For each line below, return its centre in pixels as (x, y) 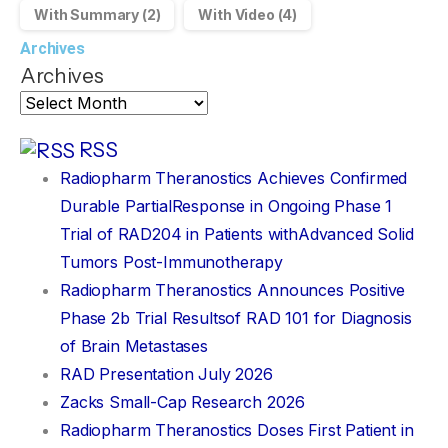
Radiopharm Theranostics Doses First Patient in (237, 430)
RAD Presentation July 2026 (166, 374)
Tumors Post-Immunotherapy (171, 262)
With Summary (87, 14)
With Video (236, 14)
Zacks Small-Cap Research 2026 (182, 402)
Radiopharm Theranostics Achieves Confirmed (234, 178)
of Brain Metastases (134, 346)
